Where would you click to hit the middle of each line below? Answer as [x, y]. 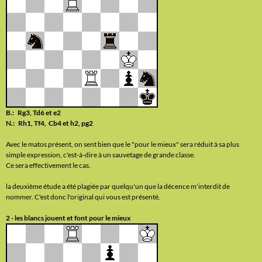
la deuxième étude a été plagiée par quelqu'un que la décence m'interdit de [118, 186]
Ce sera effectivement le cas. [48, 165]
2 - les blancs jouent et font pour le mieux [68, 218]
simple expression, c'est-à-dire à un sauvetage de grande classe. [101, 155]
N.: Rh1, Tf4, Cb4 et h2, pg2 [49, 123]
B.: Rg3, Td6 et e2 [33, 113]
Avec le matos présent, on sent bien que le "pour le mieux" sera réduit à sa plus [123, 144]
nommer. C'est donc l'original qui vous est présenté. [83, 197]
